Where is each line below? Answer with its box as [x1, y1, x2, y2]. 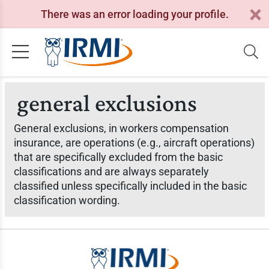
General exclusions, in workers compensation [13, 122, 229, 134]
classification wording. [13, 194, 120, 207]
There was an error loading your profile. [40, 7, 229, 20]
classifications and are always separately [13, 165, 209, 178]
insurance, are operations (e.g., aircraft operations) [13, 136, 255, 149]
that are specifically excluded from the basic [13, 151, 223, 163]
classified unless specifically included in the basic [13, 180, 247, 192]
